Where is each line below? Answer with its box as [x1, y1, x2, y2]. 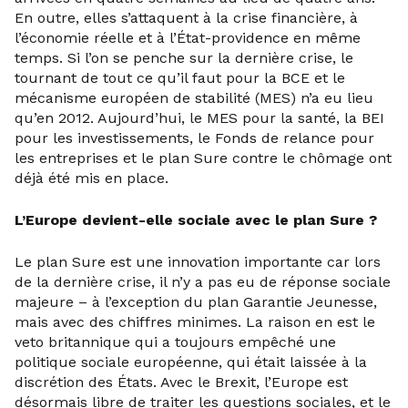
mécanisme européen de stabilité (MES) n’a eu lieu [15, 89, 373, 107]
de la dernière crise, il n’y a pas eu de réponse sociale [15, 273, 391, 291]
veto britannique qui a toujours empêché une [15, 333, 336, 351]
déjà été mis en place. [15, 169, 168, 187]
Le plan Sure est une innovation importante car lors [15, 253, 381, 270]
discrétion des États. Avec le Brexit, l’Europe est [15, 373, 348, 391]
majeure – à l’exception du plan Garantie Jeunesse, [15, 293, 377, 311]
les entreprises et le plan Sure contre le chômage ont [15, 149, 392, 167]
